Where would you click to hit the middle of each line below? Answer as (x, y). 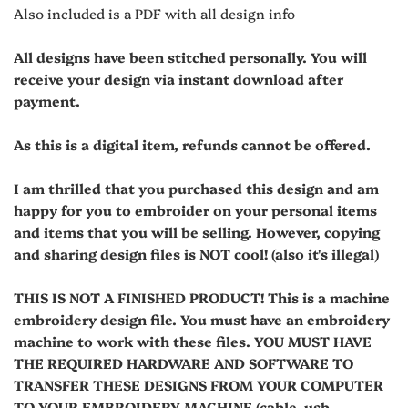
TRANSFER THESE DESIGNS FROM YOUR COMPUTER (199, 384)
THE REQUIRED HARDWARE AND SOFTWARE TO (184, 362)
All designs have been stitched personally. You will (190, 56)
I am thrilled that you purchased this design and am (196, 188)
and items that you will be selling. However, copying (197, 231)
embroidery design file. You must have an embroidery (202, 319)
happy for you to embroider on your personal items (195, 209)
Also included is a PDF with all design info (154, 13)
